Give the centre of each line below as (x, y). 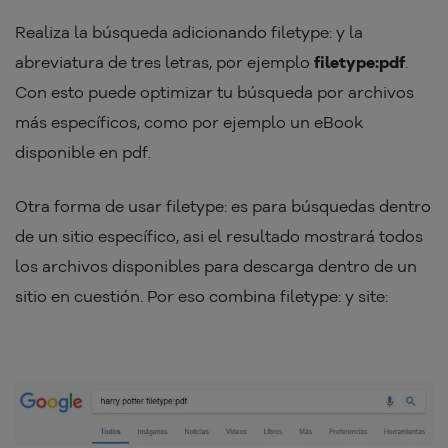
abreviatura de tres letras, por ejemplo (162, 61)
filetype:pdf (357, 61)
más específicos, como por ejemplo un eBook (189, 121)
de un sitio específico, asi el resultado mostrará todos (219, 235)
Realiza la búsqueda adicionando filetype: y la (189, 31)
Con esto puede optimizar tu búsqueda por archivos (214, 91)
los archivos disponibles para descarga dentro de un (216, 265)
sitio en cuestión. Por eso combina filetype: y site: (201, 295)
